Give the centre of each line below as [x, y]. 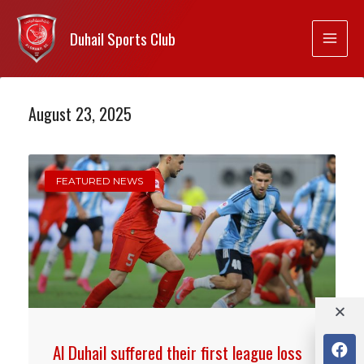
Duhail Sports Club [123, 38]
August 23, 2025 [80, 113]
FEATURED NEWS [100, 181]
